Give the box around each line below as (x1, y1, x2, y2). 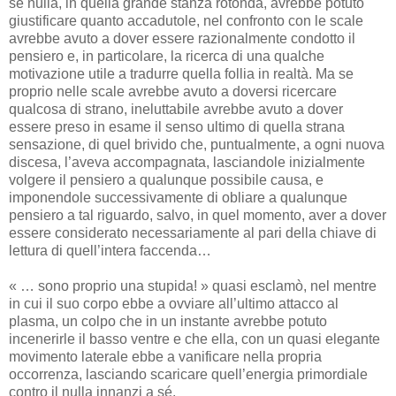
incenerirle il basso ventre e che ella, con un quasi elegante (9, 331, 380, 346)
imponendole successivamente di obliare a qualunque (9, 189, 347, 205)
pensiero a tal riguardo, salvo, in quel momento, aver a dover (9, 207, 386, 223)
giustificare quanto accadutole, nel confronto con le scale (9, 12, 363, 28)
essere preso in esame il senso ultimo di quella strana (9, 118, 345, 134)
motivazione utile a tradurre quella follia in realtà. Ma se (9, 65, 354, 81)
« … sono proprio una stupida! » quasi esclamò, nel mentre (9, 278, 377, 293)
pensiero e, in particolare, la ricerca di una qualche (9, 48, 324, 64)
